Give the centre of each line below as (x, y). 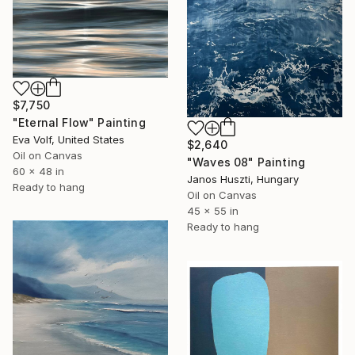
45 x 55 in (213, 211)
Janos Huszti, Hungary (243, 179)
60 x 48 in (38, 171)
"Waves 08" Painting (246, 162)
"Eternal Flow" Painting (79, 122)
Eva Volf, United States (69, 139)
